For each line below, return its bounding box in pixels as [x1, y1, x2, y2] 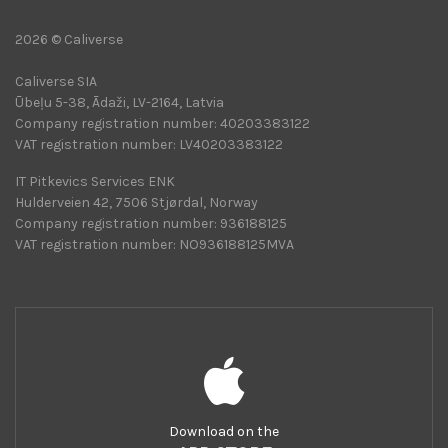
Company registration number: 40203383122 [15, 114, 310, 132]
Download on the [169, 422, 279, 440]
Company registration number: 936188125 [15, 214, 287, 232]
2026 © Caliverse [15, 30, 123, 48]
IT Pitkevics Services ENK [15, 172, 175, 190]
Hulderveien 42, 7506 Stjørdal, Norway [15, 193, 258, 211]
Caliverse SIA [15, 72, 97, 90]
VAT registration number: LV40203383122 [15, 135, 283, 153]
